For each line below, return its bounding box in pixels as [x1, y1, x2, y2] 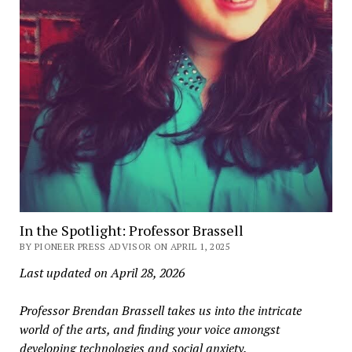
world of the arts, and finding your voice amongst [19, 320, 280, 338]
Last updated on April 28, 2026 [19, 263, 185, 281]
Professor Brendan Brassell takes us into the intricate [19, 301, 302, 319]
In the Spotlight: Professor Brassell [19, 220, 244, 240]
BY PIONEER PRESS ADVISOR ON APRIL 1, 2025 [19, 240, 230, 252]
